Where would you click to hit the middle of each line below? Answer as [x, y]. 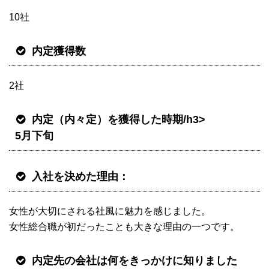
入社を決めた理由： [80, 177]
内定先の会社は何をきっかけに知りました [134, 261]
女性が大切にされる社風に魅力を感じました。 [110, 211]
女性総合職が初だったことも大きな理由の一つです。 [124, 227]
